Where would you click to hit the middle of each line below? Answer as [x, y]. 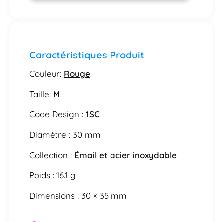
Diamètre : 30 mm [65, 134]
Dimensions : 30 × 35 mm [78, 195]
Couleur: [46, 73]
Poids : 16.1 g [52, 175]
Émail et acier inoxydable [125, 155]
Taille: [41, 94]
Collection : [52, 155]
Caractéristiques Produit [86, 55]
